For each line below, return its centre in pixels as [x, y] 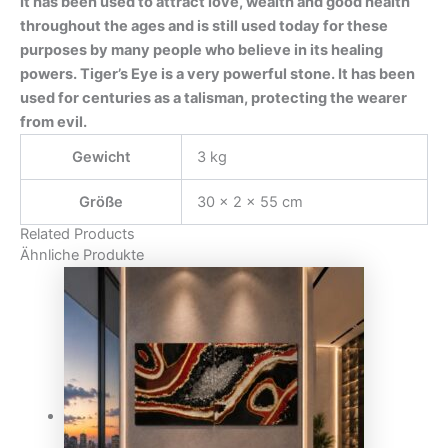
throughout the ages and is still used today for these [204, 25]
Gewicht [101, 156]
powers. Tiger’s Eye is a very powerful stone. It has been [217, 73]
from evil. [53, 121]
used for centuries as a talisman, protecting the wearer [213, 97]
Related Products [77, 233]
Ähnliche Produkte [82, 254]
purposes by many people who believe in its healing [201, 49]
